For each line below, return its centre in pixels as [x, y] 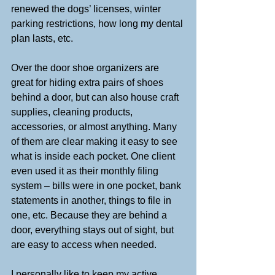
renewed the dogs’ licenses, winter [87, 9]
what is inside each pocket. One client [94, 156]
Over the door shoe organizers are [86, 68]
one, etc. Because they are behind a [90, 215]
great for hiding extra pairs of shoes [88, 82]
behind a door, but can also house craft [96, 97]
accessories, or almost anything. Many [95, 126]
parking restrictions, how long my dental [98, 23]
